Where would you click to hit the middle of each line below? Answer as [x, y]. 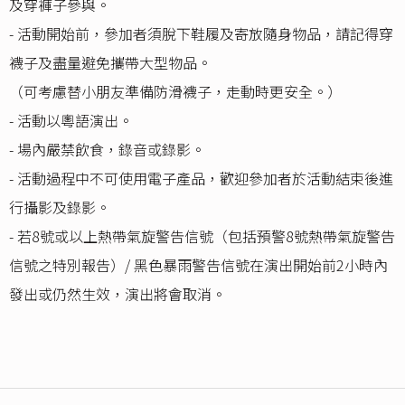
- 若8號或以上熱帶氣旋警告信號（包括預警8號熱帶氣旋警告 [202, 236]
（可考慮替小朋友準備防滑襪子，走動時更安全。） [175, 92]
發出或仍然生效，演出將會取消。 [118, 294]
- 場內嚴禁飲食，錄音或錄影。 [107, 150]
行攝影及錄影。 [60, 207]
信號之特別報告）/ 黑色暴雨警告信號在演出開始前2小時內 [198, 265]
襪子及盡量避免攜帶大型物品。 [110, 63]
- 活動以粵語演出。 [71, 121]
